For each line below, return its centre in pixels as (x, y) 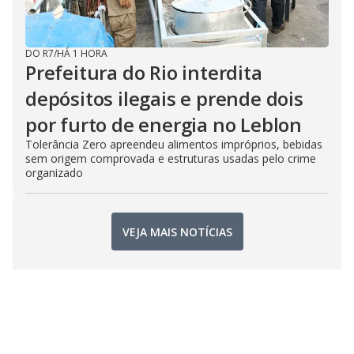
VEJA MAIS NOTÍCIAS (177, 232)
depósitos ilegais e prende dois (164, 99)
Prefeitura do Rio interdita (144, 73)
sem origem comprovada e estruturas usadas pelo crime (171, 159)
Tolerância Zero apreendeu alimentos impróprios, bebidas (174, 145)
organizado (54, 173)
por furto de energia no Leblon (164, 125)
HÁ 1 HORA (82, 54)
